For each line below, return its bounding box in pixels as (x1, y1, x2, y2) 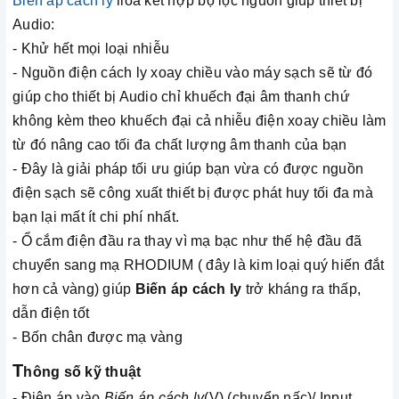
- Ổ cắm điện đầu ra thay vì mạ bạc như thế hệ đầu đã (12, 233, 362, 249)
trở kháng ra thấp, (245, 281, 361, 297)
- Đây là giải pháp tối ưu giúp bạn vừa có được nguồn (12, 161, 363, 177)
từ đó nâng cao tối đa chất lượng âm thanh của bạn (12, 137, 347, 153)
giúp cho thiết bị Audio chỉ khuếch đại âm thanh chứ (12, 89, 350, 105)
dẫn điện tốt (12, 305, 89, 322)
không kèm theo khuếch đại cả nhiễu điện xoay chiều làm (12, 113, 387, 129)
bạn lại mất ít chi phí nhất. (12, 209, 179, 225)
